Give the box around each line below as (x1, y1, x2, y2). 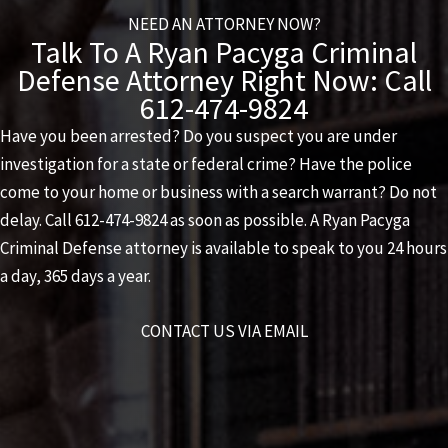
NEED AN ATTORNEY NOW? (127, 13, 321, 35)
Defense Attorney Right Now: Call (16, 61, 432, 99)
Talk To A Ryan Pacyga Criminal (31, 33, 417, 71)
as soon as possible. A (167, 209, 322, 231)
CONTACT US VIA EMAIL (140, 320, 308, 343)
